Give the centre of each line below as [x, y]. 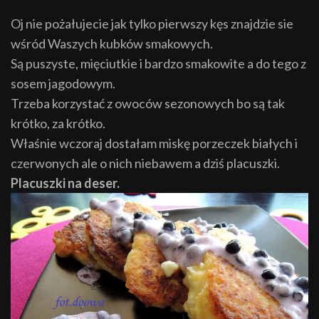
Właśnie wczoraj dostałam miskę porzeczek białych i [154, 143]
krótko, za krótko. [58, 123]
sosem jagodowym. [63, 83]
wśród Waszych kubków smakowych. [112, 43]
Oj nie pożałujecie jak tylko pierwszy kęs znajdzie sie [152, 23]
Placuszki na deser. [65, 183]
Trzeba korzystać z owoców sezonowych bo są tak [148, 103]
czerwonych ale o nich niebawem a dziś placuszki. [145, 163]
